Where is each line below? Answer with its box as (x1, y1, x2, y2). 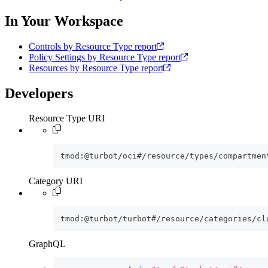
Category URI (29, 176, 83, 187)
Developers (5, 85, 73, 101)
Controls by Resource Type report (29, 41, 157, 51)
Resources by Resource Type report (29, 62, 163, 73)
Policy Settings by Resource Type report (29, 51, 181, 62)
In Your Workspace (5, 13, 123, 29)
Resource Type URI (29, 113, 105, 124)
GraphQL (29, 239, 66, 249)
